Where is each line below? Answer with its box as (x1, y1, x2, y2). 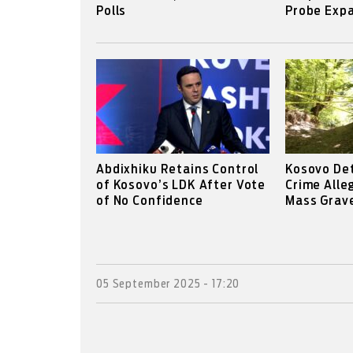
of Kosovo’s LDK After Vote (96, 179, 266, 191)
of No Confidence (96, 195, 203, 207)
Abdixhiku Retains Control (96, 163, 259, 176)
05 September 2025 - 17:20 (96, 279, 240, 290)
